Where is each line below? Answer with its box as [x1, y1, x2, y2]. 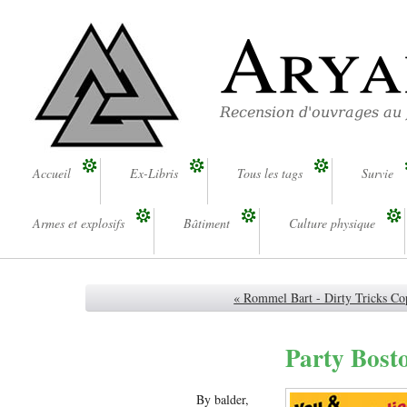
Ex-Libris [130, 164, 178, 182]
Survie [362, 164, 393, 182]
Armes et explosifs [33, 214, 124, 233]
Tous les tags [237, 164, 303, 182]
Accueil [33, 164, 71, 182]
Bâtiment [184, 214, 230, 233]
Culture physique [289, 214, 375, 233]
